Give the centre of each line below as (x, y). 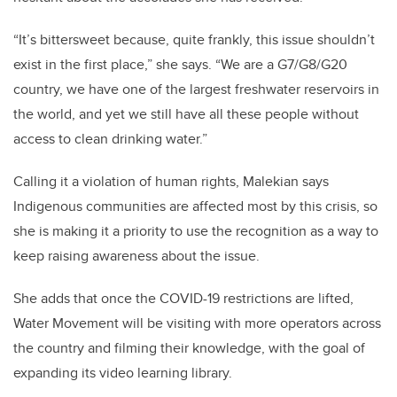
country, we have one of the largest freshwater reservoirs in (196, 90)
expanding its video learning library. (123, 373)
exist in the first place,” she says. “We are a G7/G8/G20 (180, 65)
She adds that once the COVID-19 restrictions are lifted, (183, 299)
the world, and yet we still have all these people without (186, 114)
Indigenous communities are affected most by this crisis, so (195, 206)
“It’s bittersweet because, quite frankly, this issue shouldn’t (194, 40)
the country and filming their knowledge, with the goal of (189, 348)
